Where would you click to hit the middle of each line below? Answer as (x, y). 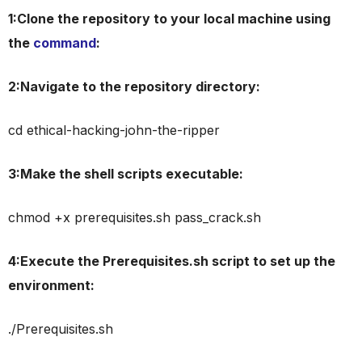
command (65, 43)
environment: (51, 285)
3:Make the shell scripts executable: (126, 174)
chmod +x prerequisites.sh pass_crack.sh (135, 217)
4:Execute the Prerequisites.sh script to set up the (172, 261)
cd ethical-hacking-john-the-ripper (114, 130)
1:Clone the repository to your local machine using (169, 19)
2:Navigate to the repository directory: (134, 86)
